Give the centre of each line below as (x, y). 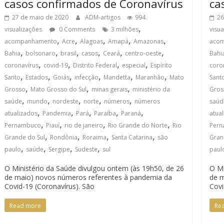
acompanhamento (31, 41)
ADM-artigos (103, 17)
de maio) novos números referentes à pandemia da (88, 177)
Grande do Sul (25, 137)
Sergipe (59, 149)
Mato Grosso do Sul (58, 89)
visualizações (23, 29)
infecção (86, 77)
